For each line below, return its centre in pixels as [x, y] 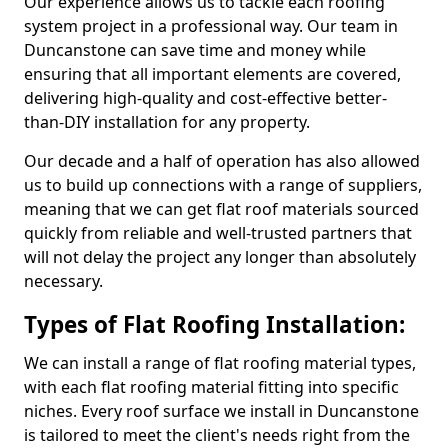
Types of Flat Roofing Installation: [214, 324]
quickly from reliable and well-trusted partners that [218, 233]
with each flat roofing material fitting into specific [211, 387]
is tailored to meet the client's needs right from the [217, 435]
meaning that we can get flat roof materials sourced [221, 209]
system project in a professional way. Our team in [211, 26]
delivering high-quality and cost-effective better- [205, 98]
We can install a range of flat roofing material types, [220, 363]
